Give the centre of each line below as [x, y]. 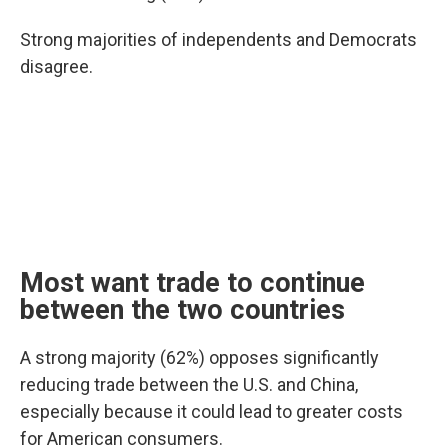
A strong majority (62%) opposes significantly [199, 357]
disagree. [56, 66]
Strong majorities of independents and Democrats [218, 39]
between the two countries [186, 310]
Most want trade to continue [192, 283]
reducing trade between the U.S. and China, [189, 384]
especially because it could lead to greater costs [211, 411]
